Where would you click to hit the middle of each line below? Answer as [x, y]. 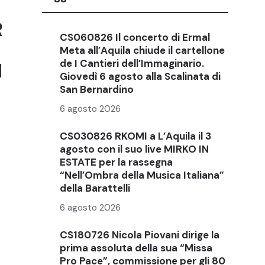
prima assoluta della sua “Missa [136, 248]
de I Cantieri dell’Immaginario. [132, 63]
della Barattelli [95, 188]
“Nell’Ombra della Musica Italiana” [142, 175]
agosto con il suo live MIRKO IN [134, 149]
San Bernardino [97, 89]
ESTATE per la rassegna [116, 162]
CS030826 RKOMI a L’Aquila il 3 [135, 136]
